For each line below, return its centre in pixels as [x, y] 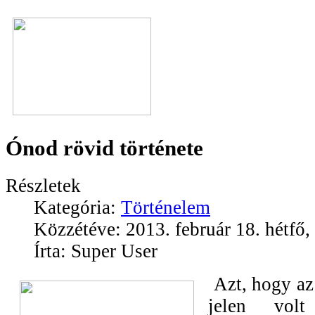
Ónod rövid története [104, 148]
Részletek [43, 185]
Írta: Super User [96, 251]
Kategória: [77, 207]
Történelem [166, 207]
